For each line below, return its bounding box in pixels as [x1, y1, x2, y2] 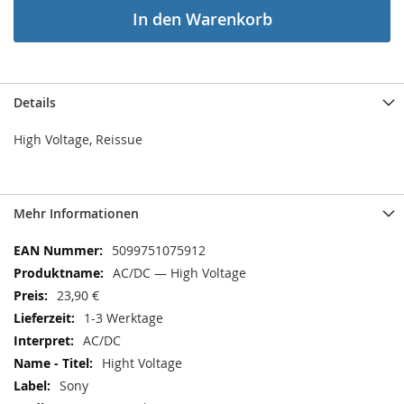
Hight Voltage [102, 354, 182, 372]
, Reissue [89, 131, 142, 148]
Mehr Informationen [14, 205, 139, 222]
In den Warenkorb [132, 8, 272, 30]
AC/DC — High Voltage [113, 264, 246, 281]
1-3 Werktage [84, 309, 163, 326]
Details [14, 94, 56, 111]
